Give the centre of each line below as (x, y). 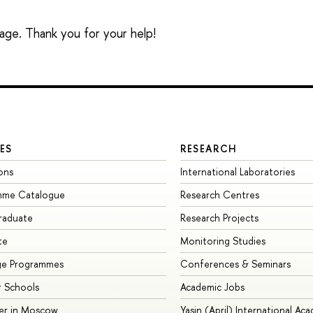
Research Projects (219, 218)
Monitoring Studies (223, 241)
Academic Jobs (212, 287)
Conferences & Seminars (235, 264)
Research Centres (219, 195)
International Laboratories (237, 172)
